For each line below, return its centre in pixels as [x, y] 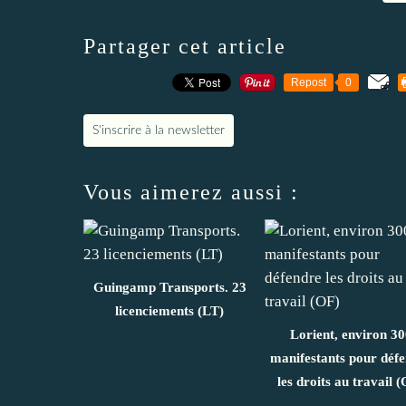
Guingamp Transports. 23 [169, 287]
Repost [309, 82]
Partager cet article [185, 46]
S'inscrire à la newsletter [159, 130]
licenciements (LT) [169, 310]
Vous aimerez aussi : [191, 192]
